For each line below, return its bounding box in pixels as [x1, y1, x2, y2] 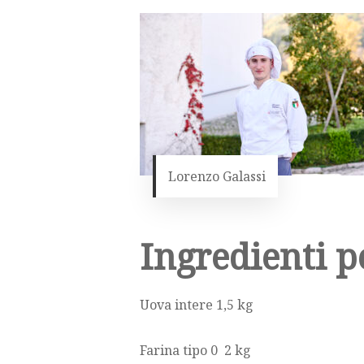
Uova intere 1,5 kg [140, 296, 253, 314]
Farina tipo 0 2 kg [140, 341, 251, 360]
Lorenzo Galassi [167, 167, 266, 186]
